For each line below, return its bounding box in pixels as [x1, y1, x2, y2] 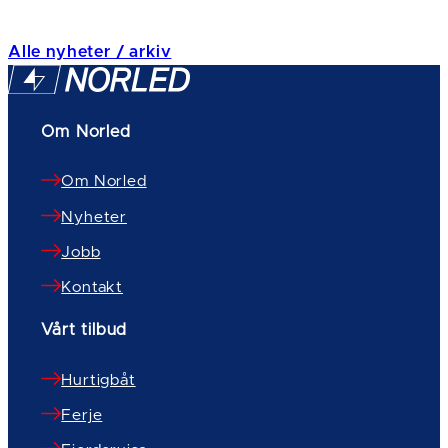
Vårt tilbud [41, 322, 128, 339]
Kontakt [61, 279, 123, 295]
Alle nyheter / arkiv [8, 44, 172, 61]
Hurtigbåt [61, 372, 136, 388]
